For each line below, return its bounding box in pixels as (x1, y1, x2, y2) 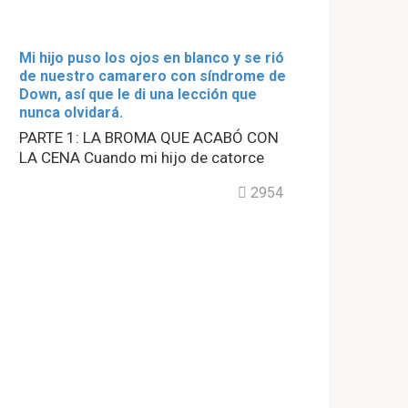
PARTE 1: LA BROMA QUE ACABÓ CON (19, 128, 279, 147)
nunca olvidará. (19, 104, 123, 121)
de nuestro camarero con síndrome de (19, 67, 286, 85)
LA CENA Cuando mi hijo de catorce (19, 148, 264, 167)
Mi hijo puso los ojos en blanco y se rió (19, 49, 284, 66)
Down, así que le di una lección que (19, 86, 257, 103)
